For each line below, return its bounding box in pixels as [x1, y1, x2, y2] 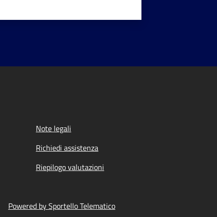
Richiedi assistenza [36, 142, 98, 154]
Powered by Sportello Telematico [8, 200, 115, 212]
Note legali [36, 123, 71, 134]
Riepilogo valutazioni [36, 161, 104, 173]
